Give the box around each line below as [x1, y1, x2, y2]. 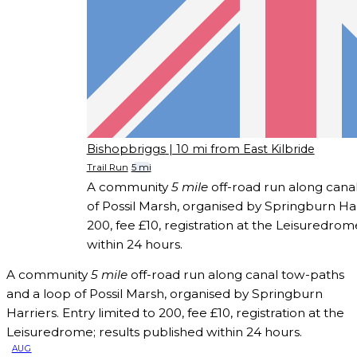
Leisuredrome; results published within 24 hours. [6, 324, 302, 339]
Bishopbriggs [86, 142, 166, 157]
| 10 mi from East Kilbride [168, 142, 315, 157]
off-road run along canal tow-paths [127, 266, 344, 282]
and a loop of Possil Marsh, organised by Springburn [6, 285, 323, 301]
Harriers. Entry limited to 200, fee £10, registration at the [6, 304, 344, 320]
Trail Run [86, 161, 128, 173]
